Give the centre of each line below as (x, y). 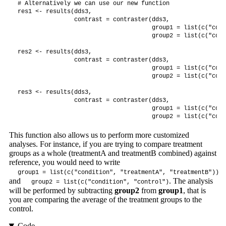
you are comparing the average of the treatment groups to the (105, 200)
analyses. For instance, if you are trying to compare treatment (105, 144)
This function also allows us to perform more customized (99, 135)
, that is (194, 191)
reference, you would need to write (64, 162)
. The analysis (191, 181)
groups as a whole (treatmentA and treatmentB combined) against (112, 153)
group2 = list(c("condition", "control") (100, 182)
